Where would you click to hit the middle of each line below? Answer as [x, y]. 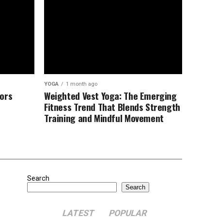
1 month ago [82, 84]
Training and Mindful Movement [105, 118]
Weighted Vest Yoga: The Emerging [110, 96]
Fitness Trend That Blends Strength [112, 107]
